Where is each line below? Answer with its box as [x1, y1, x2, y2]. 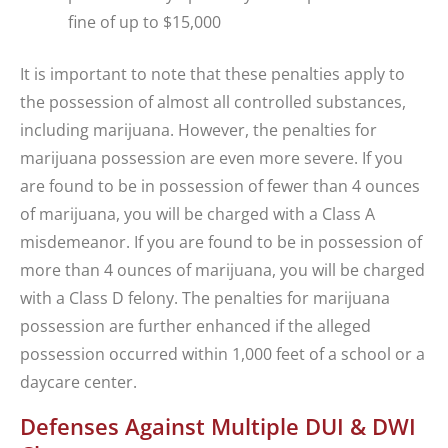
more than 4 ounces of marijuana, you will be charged [20, 259, 425, 282]
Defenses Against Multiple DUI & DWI [20, 411, 416, 442]
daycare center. [20, 371, 137, 394]
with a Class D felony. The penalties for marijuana [20, 287, 390, 310]
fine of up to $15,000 [68, 11, 221, 34]
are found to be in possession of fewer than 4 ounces [20, 175, 420, 198]
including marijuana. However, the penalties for [20, 119, 377, 142]
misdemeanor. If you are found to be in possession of [20, 231, 422, 254]
